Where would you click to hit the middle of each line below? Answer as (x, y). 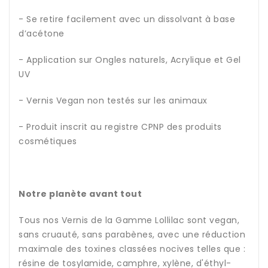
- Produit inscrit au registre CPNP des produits (120, 127)
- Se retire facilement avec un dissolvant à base (127, 19)
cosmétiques (48, 141)
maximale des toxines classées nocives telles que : (132, 249)
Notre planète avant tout (80, 194)
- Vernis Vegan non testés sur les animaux (113, 101)
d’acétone (42, 34)
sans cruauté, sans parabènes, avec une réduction (132, 235)
